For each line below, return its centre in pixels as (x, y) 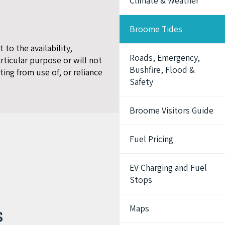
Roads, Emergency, (165, 57)
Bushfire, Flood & (162, 69)
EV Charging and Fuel (168, 167)
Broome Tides (156, 29)
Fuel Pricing (152, 139)
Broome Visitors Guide (172, 110)
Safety (142, 81)
